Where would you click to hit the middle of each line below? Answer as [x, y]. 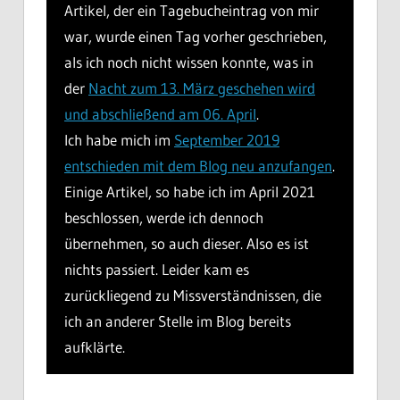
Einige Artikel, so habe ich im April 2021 [190, 191]
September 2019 [227, 139]
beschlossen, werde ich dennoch [164, 217]
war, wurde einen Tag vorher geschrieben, [196, 36]
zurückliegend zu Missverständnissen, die [193, 295]
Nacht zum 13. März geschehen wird [202, 87]
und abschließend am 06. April [160, 113]
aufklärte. [95, 346]
